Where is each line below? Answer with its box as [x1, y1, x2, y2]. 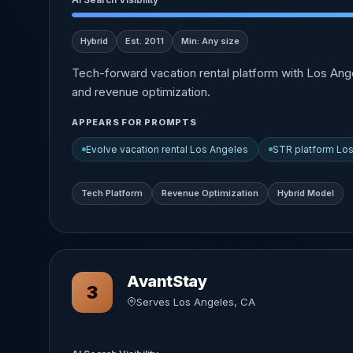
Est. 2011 [125, 35, 164, 46]
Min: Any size [181, 35, 240, 46]
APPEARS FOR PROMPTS [72, 117, 197, 128]
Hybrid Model [277, 187, 334, 199]
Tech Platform [81, 187, 143, 199]
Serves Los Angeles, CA [136, 295, 255, 308]
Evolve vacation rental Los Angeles [86, 143, 248, 155]
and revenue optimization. [72, 84, 210, 99]
